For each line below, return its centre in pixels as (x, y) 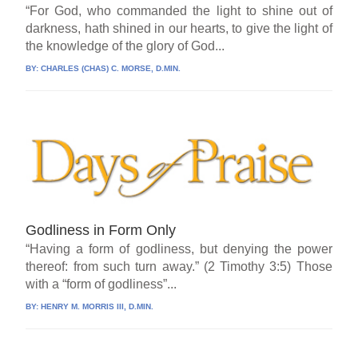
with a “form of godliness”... (101, 284)
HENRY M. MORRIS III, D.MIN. (97, 307)
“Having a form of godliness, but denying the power (179, 249)
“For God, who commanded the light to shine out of (179, 11)
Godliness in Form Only (101, 231)
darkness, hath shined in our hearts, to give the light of (179, 29)
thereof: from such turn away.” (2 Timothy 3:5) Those (179, 267)
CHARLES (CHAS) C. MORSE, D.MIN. (111, 69)
